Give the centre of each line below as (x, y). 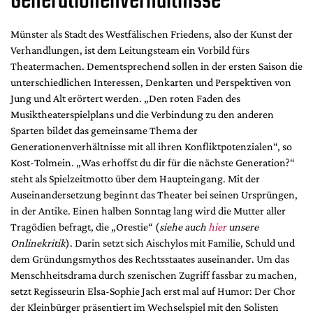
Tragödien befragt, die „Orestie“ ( (85, 227)
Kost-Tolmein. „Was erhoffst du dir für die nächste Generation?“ (153, 163)
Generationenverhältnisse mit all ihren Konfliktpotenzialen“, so (151, 147)
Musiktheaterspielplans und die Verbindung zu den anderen (142, 115)
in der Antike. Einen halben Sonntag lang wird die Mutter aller (148, 211)
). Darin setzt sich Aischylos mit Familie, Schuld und (180, 243)
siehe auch (184, 227)
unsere (242, 227)
